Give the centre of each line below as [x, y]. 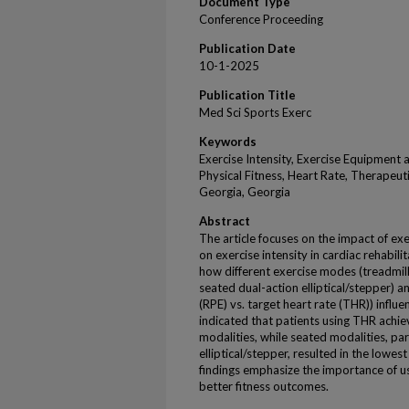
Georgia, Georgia [245, 192]
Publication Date [247, 48]
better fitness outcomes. [264, 386]
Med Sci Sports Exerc [255, 112]
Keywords [228, 142]
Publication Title [247, 95]
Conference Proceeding [261, 19]
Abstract [225, 221]
